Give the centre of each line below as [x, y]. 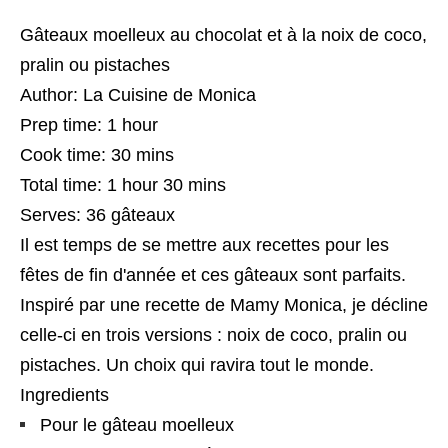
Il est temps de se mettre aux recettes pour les [204, 245]
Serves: [53, 215]
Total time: [63, 185]
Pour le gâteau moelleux [137, 425]
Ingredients [64, 395]
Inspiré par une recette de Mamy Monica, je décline [224, 305]
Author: [51, 95]
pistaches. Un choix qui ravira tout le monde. [197, 365]
